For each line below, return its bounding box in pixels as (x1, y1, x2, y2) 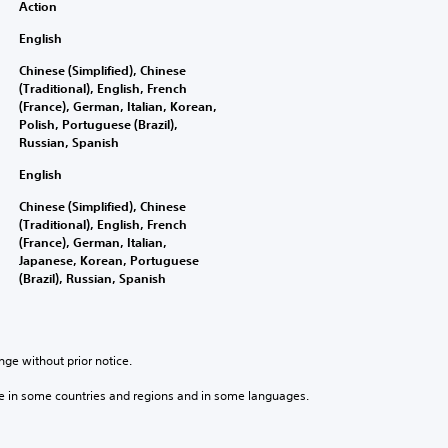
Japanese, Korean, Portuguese (18, 252, 199, 268)
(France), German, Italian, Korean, (18, 98, 217, 114)
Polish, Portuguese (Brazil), (18, 116, 178, 132)
